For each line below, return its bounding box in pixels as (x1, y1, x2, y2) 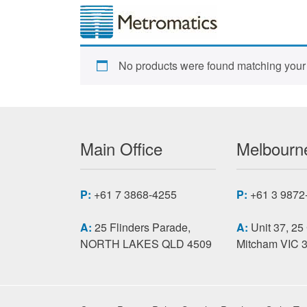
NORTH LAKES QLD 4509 (80, 236, 212, 251)
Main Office (80, 136, 162, 160)
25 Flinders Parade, (92, 219, 191, 235)
